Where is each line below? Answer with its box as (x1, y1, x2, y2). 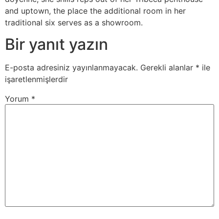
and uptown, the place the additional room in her (5, 6, 186, 16)
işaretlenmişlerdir (5, 74, 68, 85)
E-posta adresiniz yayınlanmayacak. (5, 63, 138, 73)
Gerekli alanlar (140, 63, 196, 73)
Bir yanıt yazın (5, 35, 108, 54)
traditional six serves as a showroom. (5, 18, 143, 27)
